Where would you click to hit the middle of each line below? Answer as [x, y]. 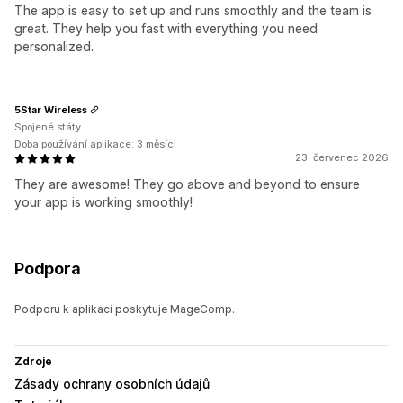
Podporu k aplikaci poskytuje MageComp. [125, 309]
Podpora [48, 269]
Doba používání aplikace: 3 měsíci [95, 144]
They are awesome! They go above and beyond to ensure [187, 184]
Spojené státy [48, 127]
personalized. [54, 47]
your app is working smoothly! [103, 202]
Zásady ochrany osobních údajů [112, 384]
